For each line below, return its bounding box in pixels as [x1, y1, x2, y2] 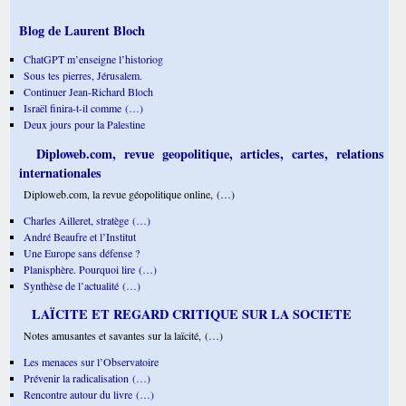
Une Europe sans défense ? [24, 245, 140, 260]
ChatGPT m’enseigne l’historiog [24, 52, 163, 67]
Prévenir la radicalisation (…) [24, 371, 150, 386]
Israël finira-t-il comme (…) [24, 101, 143, 116]
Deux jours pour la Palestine [24, 117, 145, 132]
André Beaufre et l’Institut [24, 228, 136, 244]
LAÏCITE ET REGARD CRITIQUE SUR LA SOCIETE [28, 304, 352, 324]
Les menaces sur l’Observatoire [24, 354, 159, 370]
